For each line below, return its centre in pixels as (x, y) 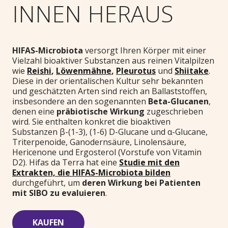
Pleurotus (136, 70)
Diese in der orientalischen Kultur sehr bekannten (108, 81)
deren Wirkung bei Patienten (141, 182)
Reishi (39, 70)
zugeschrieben (174, 111)
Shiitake (192, 70)
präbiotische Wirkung (101, 111)
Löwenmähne (84, 70)
